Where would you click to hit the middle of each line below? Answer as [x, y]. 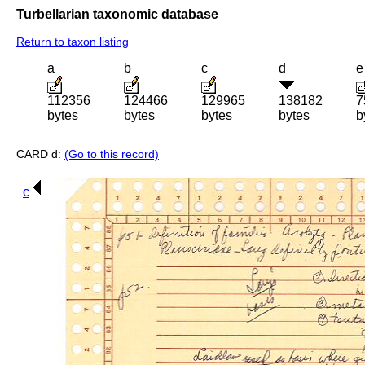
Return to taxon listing [73, 42]
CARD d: [40, 154]
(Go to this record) [112, 154]
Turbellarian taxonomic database [117, 14]
